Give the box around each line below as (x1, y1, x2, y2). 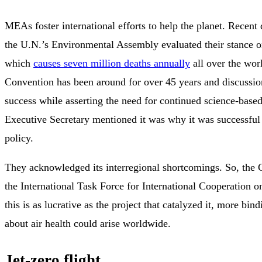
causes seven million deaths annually (33, 57, 190, 70)
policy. (5, 132, 33, 144)
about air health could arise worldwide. (5, 218, 171, 230)
